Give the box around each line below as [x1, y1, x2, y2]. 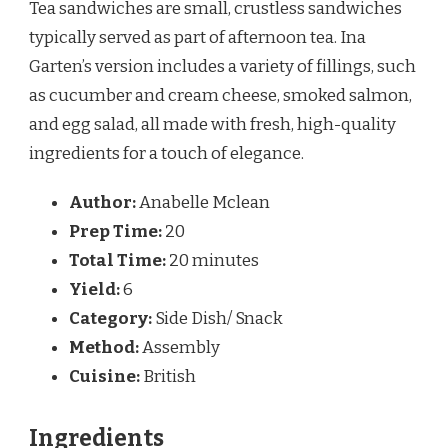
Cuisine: [69, 365, 140, 387]
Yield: [69, 278, 120, 300]
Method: [69, 336, 139, 358]
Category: [69, 307, 152, 329]
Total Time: [69, 249, 166, 271]
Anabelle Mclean [139, 191, 270, 213]
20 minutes [169, 249, 259, 271]
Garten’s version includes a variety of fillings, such [29, 55, 416, 77]
